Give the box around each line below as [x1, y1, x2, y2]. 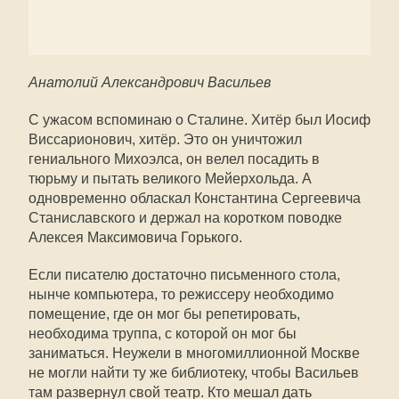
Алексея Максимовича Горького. [28, 230, 242, 245]
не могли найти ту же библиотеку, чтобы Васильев [28, 365, 359, 380]
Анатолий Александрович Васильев [28, 75, 271, 90]
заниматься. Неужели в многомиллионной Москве [28, 346, 360, 361]
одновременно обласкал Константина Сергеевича [28, 191, 361, 206]
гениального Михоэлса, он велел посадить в [28, 151, 320, 167]
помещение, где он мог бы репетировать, [28, 306, 300, 322]
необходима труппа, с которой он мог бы [28, 326, 297, 341]
